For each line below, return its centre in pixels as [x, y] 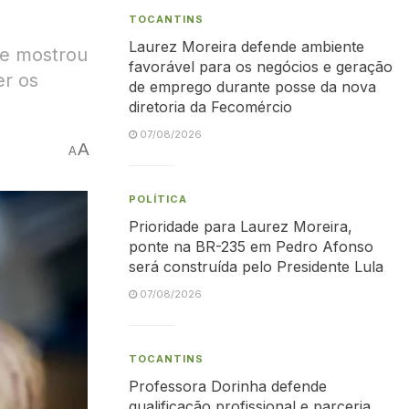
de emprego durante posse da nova [252, 87]
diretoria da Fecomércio [210, 107]
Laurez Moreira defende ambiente [246, 47]
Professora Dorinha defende [228, 386]
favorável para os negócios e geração [261, 67]
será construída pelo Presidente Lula [256, 267]
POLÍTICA [158, 199]
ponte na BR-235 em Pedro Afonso [251, 246]
